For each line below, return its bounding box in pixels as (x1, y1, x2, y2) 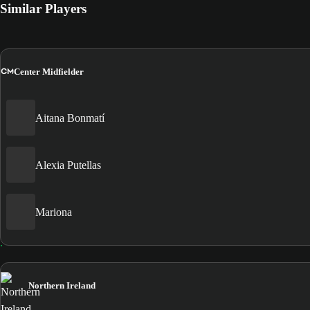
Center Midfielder (14, 66, 84, 77)
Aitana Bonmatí (35, 111, 104, 124)
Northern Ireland (28, 280, 95, 291)
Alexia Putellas (35, 158, 101, 171)
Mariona (35, 206, 72, 218)
